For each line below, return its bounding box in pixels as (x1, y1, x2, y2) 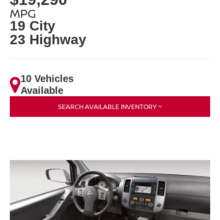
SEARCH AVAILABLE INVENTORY (58, 102, 157, 111)
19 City (10, 18, 56, 34)
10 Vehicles (21, 73, 74, 84)
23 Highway (10, 32, 87, 48)
